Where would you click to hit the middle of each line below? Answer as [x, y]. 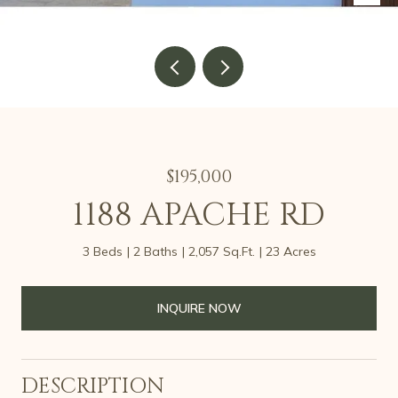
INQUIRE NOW [199, 308]
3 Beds [102, 251]
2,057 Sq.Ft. [221, 251]
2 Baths [155, 251]
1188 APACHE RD [199, 215]
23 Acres [291, 251]
